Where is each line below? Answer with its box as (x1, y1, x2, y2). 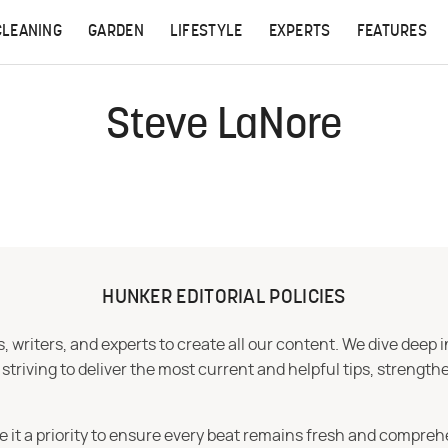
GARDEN (88, 24, 144, 40)
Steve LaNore (106, 106, 342, 149)
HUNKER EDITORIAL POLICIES (102, 288, 346, 308)
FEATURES (356, 24, 428, 40)
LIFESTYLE (169, 24, 243, 40)
